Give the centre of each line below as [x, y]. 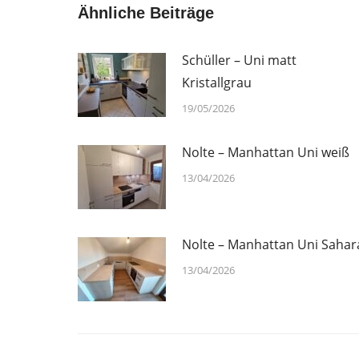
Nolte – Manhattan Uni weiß [266, 153]
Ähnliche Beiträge [146, 13]
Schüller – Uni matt [239, 61]
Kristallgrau [217, 83]
